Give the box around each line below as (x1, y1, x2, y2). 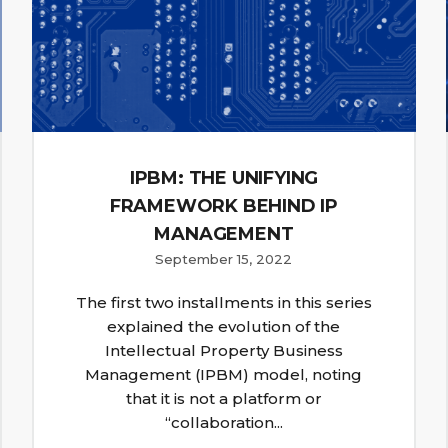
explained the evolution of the (107, 317, 341, 337)
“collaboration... (164, 413, 283, 433)
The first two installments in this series (75, 293, 372, 313)
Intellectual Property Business (104, 341, 343, 361)
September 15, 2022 (155, 251, 293, 268)
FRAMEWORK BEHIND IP (109, 195, 339, 218)
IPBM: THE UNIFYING (129, 167, 319, 190)
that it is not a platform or (125, 389, 322, 409)
